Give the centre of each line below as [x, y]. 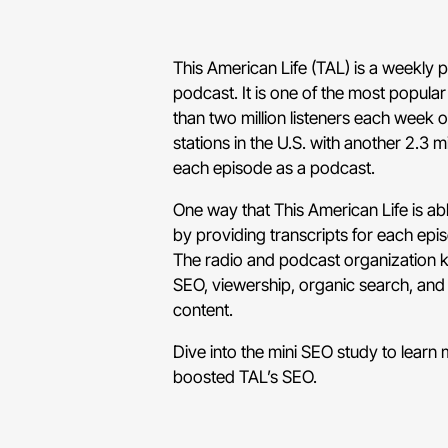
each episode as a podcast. [274, 167]
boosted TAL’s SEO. [245, 377]
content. [203, 309]
